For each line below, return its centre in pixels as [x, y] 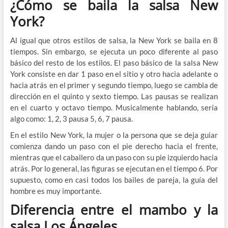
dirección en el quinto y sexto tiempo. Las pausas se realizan [114, 96]
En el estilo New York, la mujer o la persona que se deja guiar [114, 135]
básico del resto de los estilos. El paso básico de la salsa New [114, 62]
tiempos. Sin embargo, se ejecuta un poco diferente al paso [114, 51]
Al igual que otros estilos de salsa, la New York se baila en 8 [114, 40]
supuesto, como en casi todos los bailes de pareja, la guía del [114, 179]
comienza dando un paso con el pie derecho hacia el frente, [114, 146]
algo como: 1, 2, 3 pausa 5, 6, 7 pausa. [71, 118]
